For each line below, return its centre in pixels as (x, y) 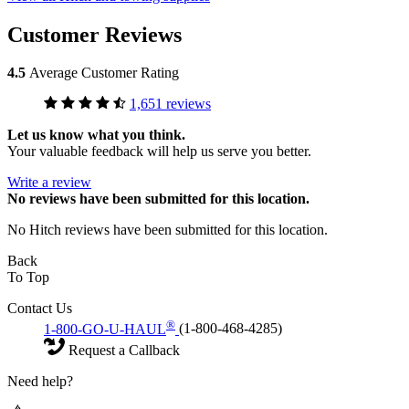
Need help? (40, 381)
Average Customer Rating (104, 73)
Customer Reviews (94, 34)
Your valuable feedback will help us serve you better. (159, 152)
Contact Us (40, 309)
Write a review (49, 183)
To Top (28, 278)
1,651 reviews (170, 104)
